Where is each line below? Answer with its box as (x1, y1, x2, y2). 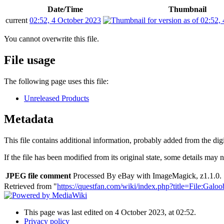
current (5, 15, 27, 24)
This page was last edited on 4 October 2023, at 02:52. (24, 208, 196, 217)
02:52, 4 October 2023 (29, 15, 101, 24)
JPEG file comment (5, 171, 71, 180)
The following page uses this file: (4, 76, 108, 85)
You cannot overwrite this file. (4, 34, 99, 43)
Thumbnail (168, 4, 206, 13)
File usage (4, 53, 55, 66)
